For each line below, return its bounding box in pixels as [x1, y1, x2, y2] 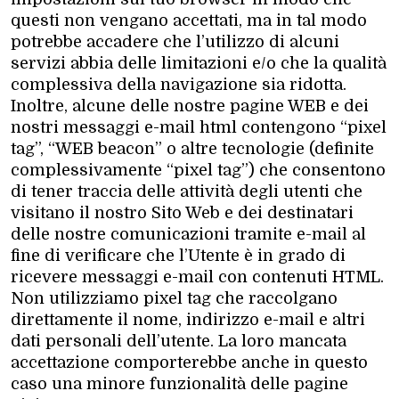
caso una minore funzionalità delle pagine [11, 374, 348, 393]
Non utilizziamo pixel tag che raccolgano [11, 289, 338, 307]
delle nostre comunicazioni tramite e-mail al [11, 224, 366, 243]
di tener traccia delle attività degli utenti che [11, 182, 362, 200]
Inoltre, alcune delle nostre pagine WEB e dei [11, 96, 369, 115]
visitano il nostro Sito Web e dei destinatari [11, 203, 354, 222]
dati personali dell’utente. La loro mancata [11, 331, 346, 350]
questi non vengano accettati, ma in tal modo [11, 11, 367, 29]
